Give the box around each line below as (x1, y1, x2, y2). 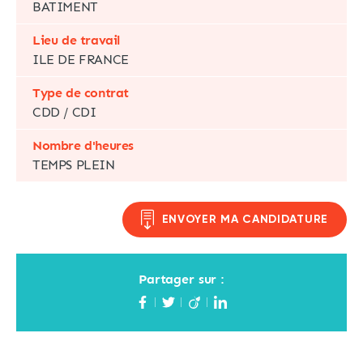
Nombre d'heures (32, 137, 134, 153)
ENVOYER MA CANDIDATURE (161, 213, 328, 225)
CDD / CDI (32, 104, 96, 120)
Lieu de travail (32, 32, 120, 48)
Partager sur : (139, 271, 224, 287)
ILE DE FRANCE (32, 51, 129, 67)
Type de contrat (32, 84, 129, 100)
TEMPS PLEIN (32, 156, 115, 173)
